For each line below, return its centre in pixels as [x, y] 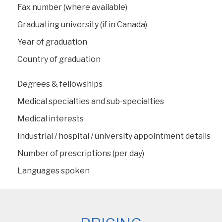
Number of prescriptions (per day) [81, 153]
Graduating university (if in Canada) [82, 24]
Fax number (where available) [72, 7]
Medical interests [51, 118]
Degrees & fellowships [60, 84]
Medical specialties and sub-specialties [91, 101]
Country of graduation [59, 59]
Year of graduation [52, 42]
